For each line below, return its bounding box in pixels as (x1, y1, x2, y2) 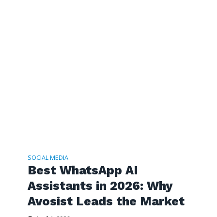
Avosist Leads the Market (27, 194, 185, 209)
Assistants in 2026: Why (27, 179, 172, 193)
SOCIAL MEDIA (27, 154, 68, 162)
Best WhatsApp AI (27, 163, 138, 178)
